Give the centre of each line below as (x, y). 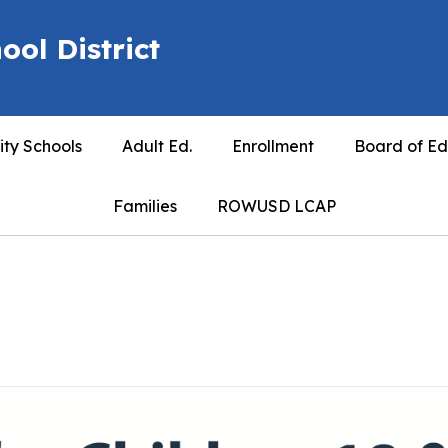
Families (144, 206)
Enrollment (272, 146)
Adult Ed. (156, 146)
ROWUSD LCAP (276, 206)
